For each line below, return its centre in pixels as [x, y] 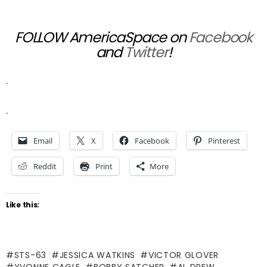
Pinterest [224, 140]
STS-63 [30, 255]
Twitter [146, 52]
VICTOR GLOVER [183, 255]
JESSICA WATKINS [97, 255]
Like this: [23, 204]
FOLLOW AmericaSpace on [102, 37]
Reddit [45, 166]
